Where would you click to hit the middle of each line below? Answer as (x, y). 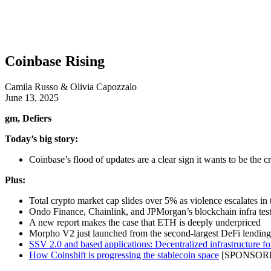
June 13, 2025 (32, 98)
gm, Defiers (28, 119)
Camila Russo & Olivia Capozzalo (71, 87)
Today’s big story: (41, 139)
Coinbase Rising (55, 61)
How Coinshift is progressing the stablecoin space (124, 255)
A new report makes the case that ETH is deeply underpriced (145, 223)
